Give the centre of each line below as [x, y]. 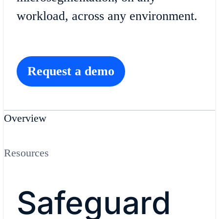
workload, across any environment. [107, 16]
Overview [25, 118]
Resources [26, 153]
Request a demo [71, 71]
